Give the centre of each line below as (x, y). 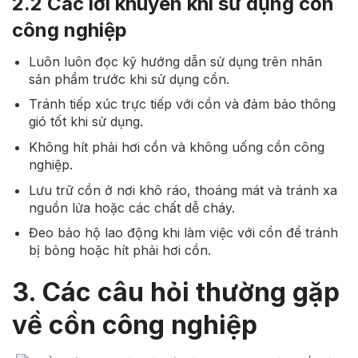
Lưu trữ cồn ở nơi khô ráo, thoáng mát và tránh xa (183, 190)
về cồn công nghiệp (135, 325)
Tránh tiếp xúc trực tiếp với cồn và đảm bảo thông (182, 104)
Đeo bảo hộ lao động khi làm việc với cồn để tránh (183, 233)
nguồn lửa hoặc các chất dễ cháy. (131, 207)
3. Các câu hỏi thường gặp (176, 292)
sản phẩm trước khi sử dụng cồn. (129, 79)
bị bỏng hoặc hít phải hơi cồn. (119, 251)
